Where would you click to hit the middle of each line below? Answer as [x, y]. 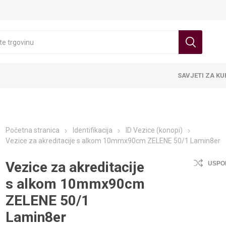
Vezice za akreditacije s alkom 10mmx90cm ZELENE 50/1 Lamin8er [113, 141]
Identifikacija [93, 130]
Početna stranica [33, 130]
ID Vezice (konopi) [154, 130]
